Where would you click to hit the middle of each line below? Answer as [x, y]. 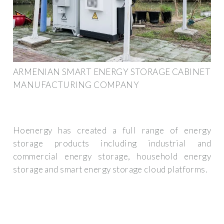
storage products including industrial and [112, 143]
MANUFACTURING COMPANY [76, 84]
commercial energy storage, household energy [112, 156]
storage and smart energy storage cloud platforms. [110, 169]
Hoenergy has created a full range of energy [112, 130]
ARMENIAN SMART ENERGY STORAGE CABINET [112, 71]
